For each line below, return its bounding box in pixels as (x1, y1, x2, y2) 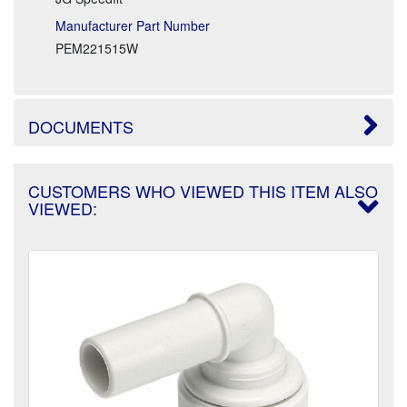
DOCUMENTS (28, 114, 134, 138)
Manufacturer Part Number (55, 15, 210, 35)
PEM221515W (55, 38, 138, 57)
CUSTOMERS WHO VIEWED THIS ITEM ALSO (28, 178, 378, 203)
